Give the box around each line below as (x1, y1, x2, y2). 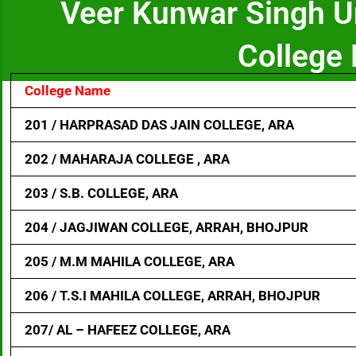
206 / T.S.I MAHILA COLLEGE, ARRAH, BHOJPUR (25, 288, 320, 304)
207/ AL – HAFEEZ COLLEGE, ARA (25, 322, 230, 338)
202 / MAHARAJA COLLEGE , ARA (25, 151, 230, 167)
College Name (25, 83, 110, 99)
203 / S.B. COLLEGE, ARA (25, 185, 178, 201)
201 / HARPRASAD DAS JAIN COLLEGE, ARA (25, 117, 294, 133)
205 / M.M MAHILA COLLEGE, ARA (25, 253, 234, 269)
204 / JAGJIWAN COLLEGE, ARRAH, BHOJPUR (25, 219, 308, 235)
